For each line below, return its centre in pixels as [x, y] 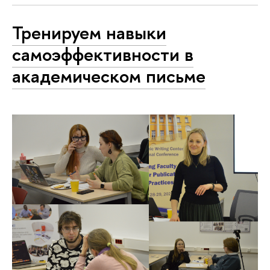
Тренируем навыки [89, 32]
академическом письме [109, 76]
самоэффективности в [103, 54]
